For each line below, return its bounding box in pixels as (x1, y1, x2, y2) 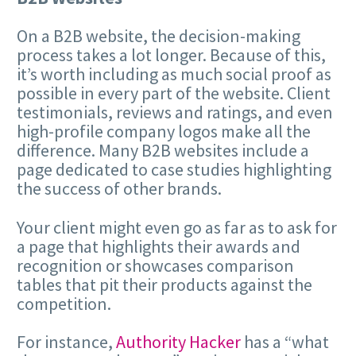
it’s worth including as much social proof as (17, 63, 331, 86)
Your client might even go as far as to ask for (17, 215, 337, 238)
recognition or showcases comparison (17, 253, 294, 277)
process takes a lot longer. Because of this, (17, 44, 326, 67)
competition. (17, 292, 111, 315)
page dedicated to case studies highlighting (17, 158, 331, 181)
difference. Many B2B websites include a (17, 139, 309, 162)
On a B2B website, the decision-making (17, 25, 300, 48)
